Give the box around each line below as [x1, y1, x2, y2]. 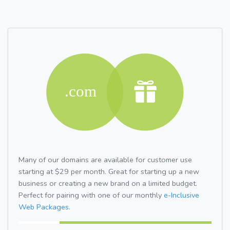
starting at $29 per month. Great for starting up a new [18, 166, 199, 177]
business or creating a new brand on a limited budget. [18, 178, 197, 188]
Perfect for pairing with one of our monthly [18, 189, 164, 200]
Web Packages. [18, 201, 70, 212]
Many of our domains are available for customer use [18, 154, 192, 165]
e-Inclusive [164, 189, 199, 200]
